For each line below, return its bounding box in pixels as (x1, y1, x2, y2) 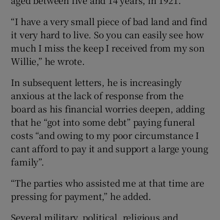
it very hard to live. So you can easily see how (11, 28, 204, 41)
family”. (11, 155, 44, 168)
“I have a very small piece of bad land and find (11, 15, 208, 28)
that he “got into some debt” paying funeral (11, 115, 195, 129)
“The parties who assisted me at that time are (11, 176, 204, 190)
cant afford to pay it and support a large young (11, 142, 209, 155)
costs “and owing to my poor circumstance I (11, 129, 199, 142)
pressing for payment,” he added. (11, 190, 152, 203)
